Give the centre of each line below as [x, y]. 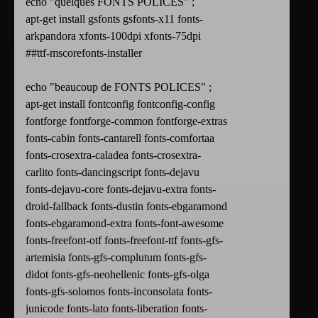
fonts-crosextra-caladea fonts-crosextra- [113, 155]
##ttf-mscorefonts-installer [84, 53]
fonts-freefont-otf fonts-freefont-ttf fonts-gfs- [124, 241]
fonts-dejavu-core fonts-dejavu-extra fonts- [121, 190]
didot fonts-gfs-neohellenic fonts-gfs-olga [117, 275]
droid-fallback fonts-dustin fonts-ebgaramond [126, 207]
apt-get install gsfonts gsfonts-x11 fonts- [114, 19]
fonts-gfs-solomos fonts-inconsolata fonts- [119, 292]
